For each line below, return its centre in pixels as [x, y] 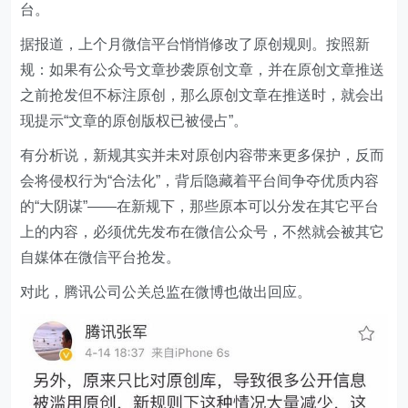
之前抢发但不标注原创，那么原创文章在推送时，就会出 [203, 95]
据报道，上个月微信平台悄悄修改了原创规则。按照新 [195, 44]
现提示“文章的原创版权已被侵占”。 [134, 120]
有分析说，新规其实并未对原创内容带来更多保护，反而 [203, 155]
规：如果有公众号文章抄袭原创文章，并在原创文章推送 [203, 69]
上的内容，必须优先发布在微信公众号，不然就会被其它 [203, 231]
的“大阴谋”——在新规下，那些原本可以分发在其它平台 [200, 206]
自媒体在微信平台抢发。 [101, 257]
